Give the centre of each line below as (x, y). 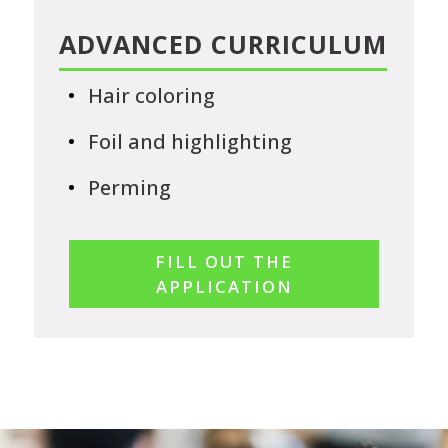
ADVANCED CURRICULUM (222, 44)
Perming (130, 187)
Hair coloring (152, 95)
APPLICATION (224, 287)
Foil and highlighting (190, 141)
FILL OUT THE (224, 262)
